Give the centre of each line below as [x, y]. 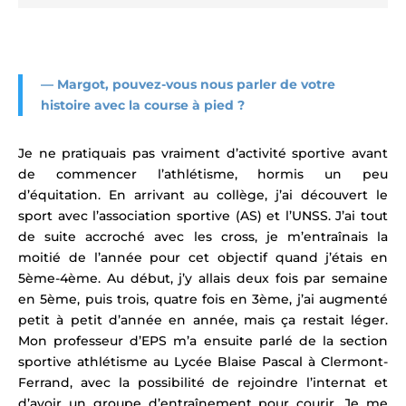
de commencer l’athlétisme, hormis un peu [203, 174]
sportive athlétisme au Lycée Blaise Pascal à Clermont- [203, 361]
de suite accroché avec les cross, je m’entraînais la [203, 236]
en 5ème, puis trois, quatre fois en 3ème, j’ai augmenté [203, 299]
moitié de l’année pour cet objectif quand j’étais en [203, 257]
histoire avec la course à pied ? [143, 105]
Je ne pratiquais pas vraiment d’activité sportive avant [203, 153]
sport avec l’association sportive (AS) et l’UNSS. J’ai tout [203, 215]
